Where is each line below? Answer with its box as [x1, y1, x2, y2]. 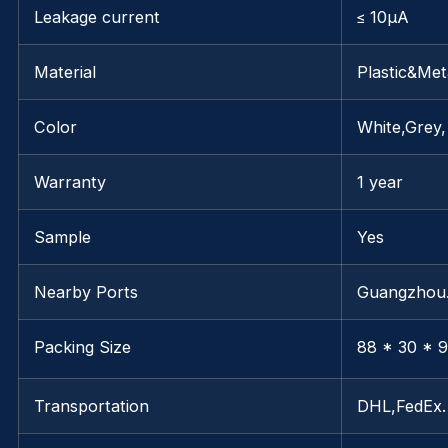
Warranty [34, 172, 106, 193]
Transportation [34, 396, 149, 417]
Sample [34, 227, 91, 248]
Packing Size [34, 337, 131, 358]
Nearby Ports [34, 282, 138, 303]
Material [34, 62, 96, 83]
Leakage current [34, 7, 160, 28]
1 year [357, 172, 403, 193]
